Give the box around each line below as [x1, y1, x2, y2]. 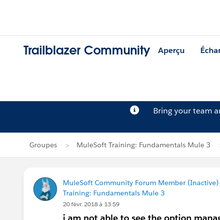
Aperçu [158, 45, 185, 56]
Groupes [29, 140, 57, 149]
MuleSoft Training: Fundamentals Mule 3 [77, 140, 211, 149]
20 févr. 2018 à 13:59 [63, 200, 119, 208]
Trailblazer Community [24, 43, 150, 58]
